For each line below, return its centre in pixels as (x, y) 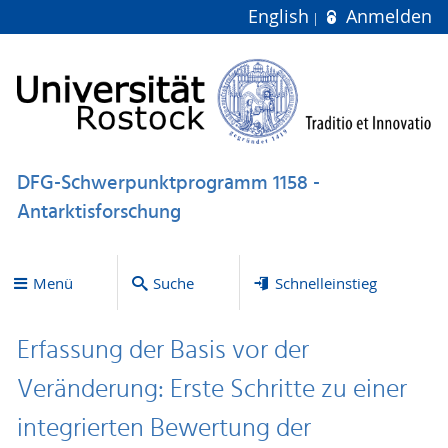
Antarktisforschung (98, 212)
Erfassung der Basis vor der (162, 351)
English (281, 16)
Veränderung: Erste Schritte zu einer (211, 390)
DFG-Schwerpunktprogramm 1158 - (168, 183)
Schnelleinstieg (325, 282)
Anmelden (386, 16)
